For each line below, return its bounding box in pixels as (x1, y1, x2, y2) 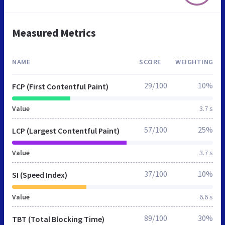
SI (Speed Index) (12, 169, 67, 180)
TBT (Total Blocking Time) (12, 213, 104, 224)
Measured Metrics (12, 26, 96, 40)
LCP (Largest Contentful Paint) (12, 125, 120, 136)
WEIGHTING (175, 57, 213, 66)
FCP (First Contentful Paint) (12, 81, 108, 91)
